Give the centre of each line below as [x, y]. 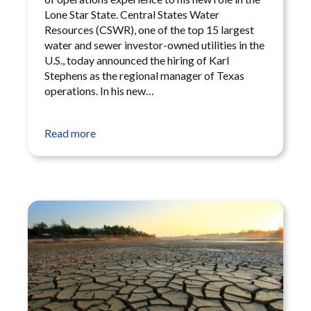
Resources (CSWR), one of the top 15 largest [149, 30]
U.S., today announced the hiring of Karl [137, 60]
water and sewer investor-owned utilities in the [154, 45]
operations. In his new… [99, 91]
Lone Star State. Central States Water [132, 15]
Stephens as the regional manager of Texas [144, 76]
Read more [70, 133]
